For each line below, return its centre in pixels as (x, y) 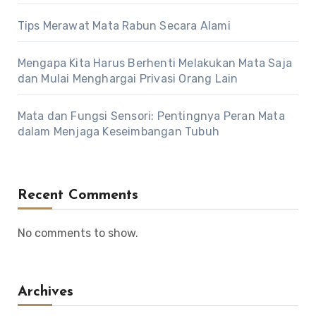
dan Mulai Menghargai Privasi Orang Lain (128, 79)
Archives (45, 292)
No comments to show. (78, 233)
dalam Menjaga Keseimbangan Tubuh (118, 132)
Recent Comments (78, 196)
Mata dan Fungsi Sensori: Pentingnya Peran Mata (151, 116)
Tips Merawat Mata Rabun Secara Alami (124, 26)
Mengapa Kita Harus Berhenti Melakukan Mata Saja (154, 63)
